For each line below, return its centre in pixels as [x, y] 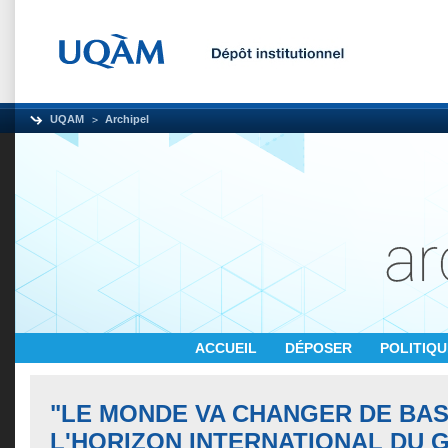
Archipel [127, 119]
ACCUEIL [228, 348]
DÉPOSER [320, 348]
